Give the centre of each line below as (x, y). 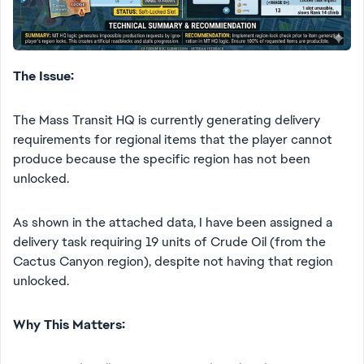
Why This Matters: (69, 325)
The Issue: (43, 76)
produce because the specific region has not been (162, 159)
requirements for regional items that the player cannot (173, 139)
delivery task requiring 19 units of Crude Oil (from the (169, 242)
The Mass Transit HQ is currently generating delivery (167, 120)
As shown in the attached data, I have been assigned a (173, 222)
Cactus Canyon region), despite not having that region (173, 261)
